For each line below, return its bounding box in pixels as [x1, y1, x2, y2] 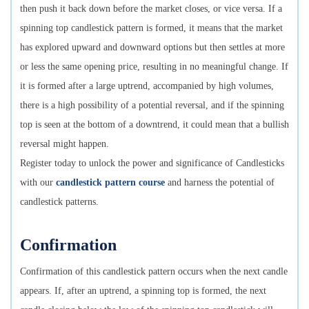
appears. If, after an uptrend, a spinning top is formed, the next [20, 285, 266, 296]
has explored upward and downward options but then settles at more [20, 41, 285, 52]
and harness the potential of [165, 177, 275, 188]
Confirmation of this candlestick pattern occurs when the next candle [20, 266, 288, 277]
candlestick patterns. [20, 196, 99, 207]
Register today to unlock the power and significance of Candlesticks [20, 157, 284, 168]
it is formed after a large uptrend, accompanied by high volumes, [20, 80, 274, 91]
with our [20, 177, 56, 188]
